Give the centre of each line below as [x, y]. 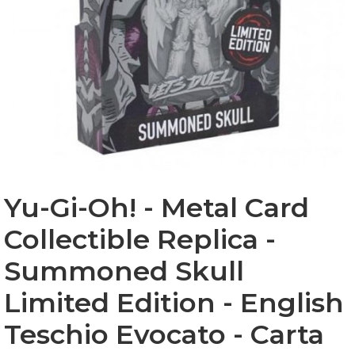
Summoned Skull [124, 271]
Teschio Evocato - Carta [164, 334]
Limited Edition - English [174, 303]
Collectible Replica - [140, 239]
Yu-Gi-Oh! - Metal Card [157, 208]
